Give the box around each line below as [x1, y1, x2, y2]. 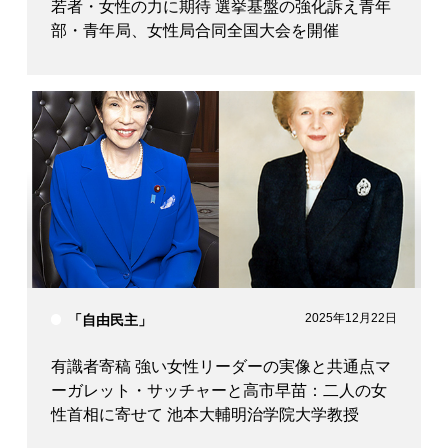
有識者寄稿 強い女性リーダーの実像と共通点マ [50, 357, 391, 375]
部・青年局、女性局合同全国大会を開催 [50, 22, 339, 40]
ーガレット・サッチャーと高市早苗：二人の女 [50, 381, 387, 399]
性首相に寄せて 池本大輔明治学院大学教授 [50, 405, 359, 423]
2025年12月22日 [305, 310, 398, 325]
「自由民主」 [68, 311, 153, 328]
